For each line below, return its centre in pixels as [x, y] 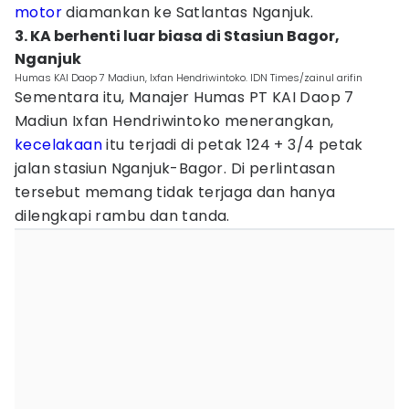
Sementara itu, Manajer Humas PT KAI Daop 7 [184, 97]
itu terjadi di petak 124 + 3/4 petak [233, 145]
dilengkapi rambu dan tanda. [122, 216]
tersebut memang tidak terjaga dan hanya [175, 192]
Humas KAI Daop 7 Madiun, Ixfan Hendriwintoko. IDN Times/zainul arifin [189, 78]
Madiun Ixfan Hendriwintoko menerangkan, [174, 121]
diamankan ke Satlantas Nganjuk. [188, 12]
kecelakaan [59, 145]
